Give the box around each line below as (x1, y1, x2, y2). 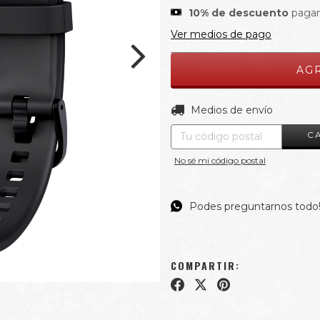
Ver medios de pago (171, 27, 271, 41)
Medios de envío (190, 103, 273, 116)
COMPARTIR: (171, 257, 240, 273)
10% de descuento (189, 6, 289, 19)
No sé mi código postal (174, 154, 266, 166)
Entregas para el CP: (171, 103, 271, 116)
